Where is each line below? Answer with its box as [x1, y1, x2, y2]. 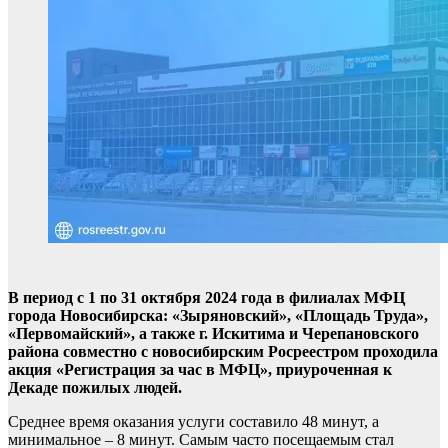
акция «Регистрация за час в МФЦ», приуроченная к [8, 361, 392, 378]
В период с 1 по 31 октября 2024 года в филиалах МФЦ [8, 289, 405, 306]
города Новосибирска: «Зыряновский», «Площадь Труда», [8, 307, 428, 324]
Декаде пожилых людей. [8, 379, 182, 396]
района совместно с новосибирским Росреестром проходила [8, 343, 438, 360]
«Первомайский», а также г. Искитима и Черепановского [8, 325, 419, 342]
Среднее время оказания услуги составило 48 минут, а [8, 413, 379, 430]
